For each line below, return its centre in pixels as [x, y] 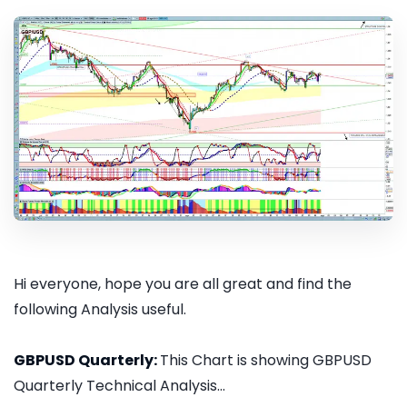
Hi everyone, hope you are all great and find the [183, 284]
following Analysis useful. [100, 310]
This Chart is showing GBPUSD [266, 361]
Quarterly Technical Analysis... [119, 386]
